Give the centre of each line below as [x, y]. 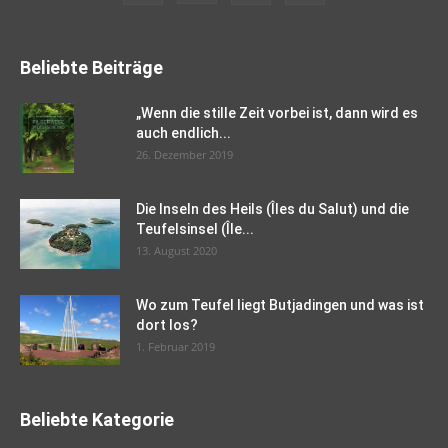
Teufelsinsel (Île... [195, 229]
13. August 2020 [176, 251]
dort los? [167, 325]
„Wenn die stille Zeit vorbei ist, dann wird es [277, 113]
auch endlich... [183, 133]
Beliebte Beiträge [91, 68]
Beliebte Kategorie [97, 420]
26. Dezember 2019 [184, 155]
